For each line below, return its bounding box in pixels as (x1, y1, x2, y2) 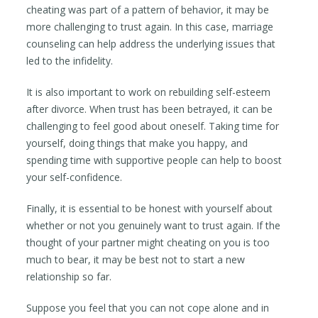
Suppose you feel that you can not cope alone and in (26, 300, 270, 314)
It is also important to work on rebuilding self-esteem (26, 84, 271, 99)
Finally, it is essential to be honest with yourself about (26, 201, 273, 215)
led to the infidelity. (26, 53, 114, 67)
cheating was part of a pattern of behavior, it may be (26, 2, 270, 16)
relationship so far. (26, 269, 115, 283)
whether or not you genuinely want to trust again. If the (26, 218, 281, 232)
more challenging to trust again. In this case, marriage (26, 19, 274, 33)
